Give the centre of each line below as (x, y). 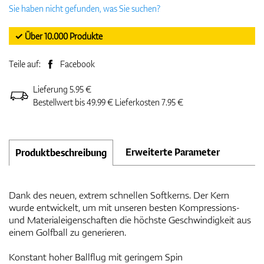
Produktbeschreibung (61, 153)
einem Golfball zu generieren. (67, 232)
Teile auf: (26, 64)
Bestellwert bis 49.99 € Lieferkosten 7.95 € (108, 102)
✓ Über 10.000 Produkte (59, 36)
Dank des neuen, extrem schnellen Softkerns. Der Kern (119, 195)
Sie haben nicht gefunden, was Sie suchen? (85, 9)
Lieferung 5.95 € (62, 89)
